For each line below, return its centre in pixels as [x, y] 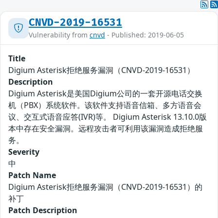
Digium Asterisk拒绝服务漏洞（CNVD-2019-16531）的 [105, 187]
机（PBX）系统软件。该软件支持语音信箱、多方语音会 [105, 105]
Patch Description [43, 210]
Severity [24, 152]
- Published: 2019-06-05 [145, 35]
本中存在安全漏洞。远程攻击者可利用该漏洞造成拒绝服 [106, 129]
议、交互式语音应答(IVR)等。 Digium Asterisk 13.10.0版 [108, 117]
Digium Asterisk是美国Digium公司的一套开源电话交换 [105, 94]
